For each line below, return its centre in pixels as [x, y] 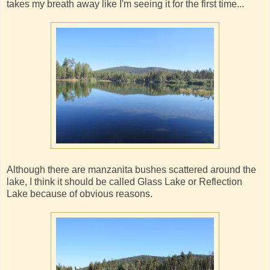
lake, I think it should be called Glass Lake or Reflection [124, 181]
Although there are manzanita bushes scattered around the [131, 169]
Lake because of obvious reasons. [80, 193]
